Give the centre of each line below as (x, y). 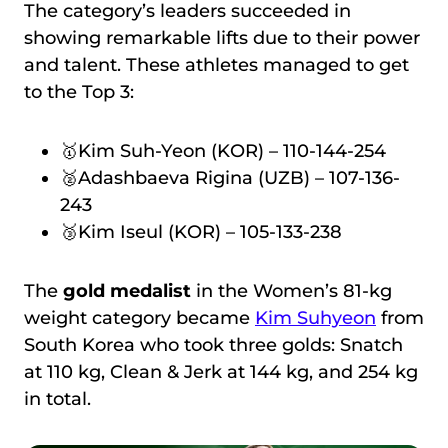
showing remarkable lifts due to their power (222, 38)
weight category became (139, 318)
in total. (57, 399)
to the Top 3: (79, 92)
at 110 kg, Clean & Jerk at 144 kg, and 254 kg (221, 372)
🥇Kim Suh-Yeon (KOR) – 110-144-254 (223, 151)
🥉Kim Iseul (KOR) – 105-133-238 (201, 232)
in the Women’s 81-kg (291, 291)
